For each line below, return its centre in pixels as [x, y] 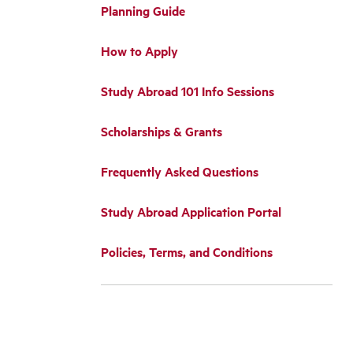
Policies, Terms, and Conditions [187, 252]
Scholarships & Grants [162, 131]
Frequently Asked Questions [180, 171]
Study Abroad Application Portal [191, 212]
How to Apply [139, 51]
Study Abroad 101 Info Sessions [188, 91]
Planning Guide [143, 11]
